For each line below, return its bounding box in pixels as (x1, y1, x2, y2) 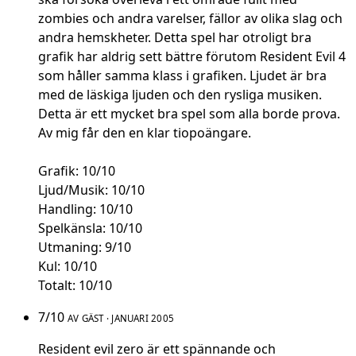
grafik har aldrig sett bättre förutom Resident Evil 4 (38, 48, 346, 66)
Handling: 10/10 (38, 200, 133, 219)
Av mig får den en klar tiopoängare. (38, 124, 251, 142)
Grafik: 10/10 (38, 162, 115, 180)
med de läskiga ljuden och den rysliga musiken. (38, 86, 322, 104)
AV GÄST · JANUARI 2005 (68, 312, 175, 325)
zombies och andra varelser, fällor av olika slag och (38, 10, 342, 28)
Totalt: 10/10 (38, 277, 112, 295)
